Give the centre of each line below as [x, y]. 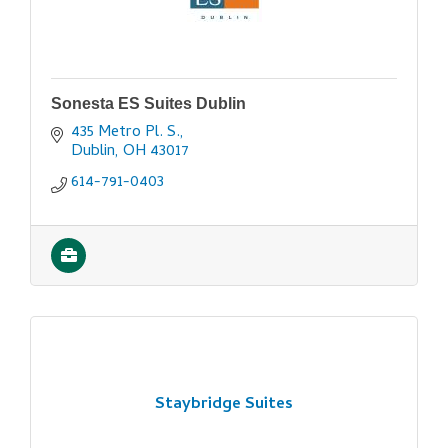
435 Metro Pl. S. [125, 133]
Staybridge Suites [224, 404]
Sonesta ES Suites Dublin [148, 104]
